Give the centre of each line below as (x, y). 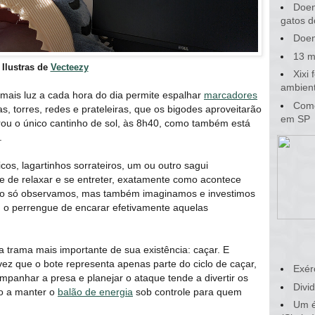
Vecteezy (69, 67)
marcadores (231, 95)
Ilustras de (26, 67)
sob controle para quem (187, 292)
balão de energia (95, 292)
